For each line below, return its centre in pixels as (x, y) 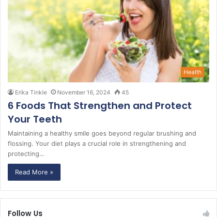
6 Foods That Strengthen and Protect (100, 105)
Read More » (34, 172)
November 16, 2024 (84, 92)
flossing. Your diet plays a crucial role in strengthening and (97, 143)
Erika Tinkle (31, 92)
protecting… (26, 153)
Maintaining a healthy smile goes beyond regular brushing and (102, 133)
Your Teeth (35, 119)
